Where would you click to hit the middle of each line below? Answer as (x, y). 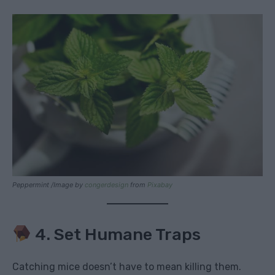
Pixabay (160, 185)
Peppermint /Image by (48, 185)
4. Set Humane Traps (116, 235)
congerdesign (107, 185)
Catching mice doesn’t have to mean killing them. (127, 267)
